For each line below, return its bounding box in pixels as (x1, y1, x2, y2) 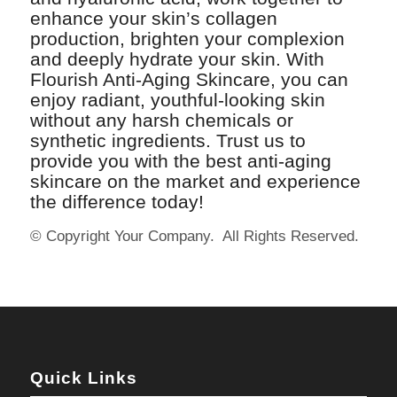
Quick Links (29, 368, 137, 387)
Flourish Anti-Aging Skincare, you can (29, 68, 348, 90)
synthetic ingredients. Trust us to (29, 129, 306, 151)
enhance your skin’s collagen (29, 7, 277, 28)
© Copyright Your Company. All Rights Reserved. (29, 228, 359, 245)
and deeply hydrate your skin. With (29, 48, 324, 69)
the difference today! (29, 191, 204, 212)
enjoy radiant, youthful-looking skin (29, 89, 325, 110)
